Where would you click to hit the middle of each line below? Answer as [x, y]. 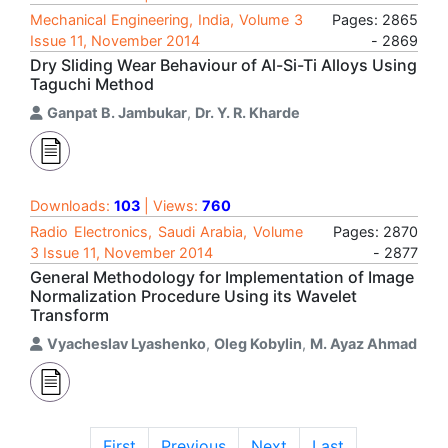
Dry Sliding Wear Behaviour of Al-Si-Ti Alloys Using [223, 65]
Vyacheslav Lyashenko [126, 343]
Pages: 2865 [375, 19]
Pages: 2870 [375, 231]
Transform [69, 315]
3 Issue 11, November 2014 [121, 252]
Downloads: [72, 205]
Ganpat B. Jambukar [117, 112]
